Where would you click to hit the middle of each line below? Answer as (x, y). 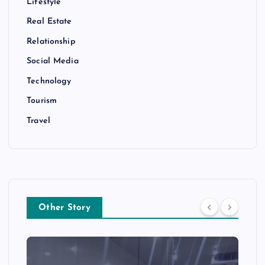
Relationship (51, 41)
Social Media (53, 62)
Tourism (42, 101)
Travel (38, 121)
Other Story (64, 208)
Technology (49, 81)
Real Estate (49, 22)
